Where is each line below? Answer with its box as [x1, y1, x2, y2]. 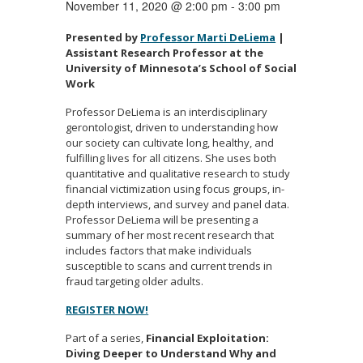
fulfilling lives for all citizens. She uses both [66, 151, 277, 166]
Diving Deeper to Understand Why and [66, 346, 277, 361]
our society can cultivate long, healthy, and [66, 135, 275, 151]
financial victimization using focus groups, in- [66, 181, 285, 197]
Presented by [66, 30, 141, 45]
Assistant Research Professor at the [66, 45, 264, 61]
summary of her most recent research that [66, 228, 275, 243]
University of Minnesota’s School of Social [66, 61, 297, 76]
